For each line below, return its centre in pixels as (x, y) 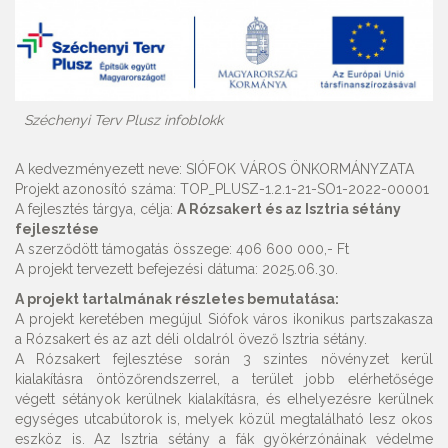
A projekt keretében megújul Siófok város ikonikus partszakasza (224, 319)
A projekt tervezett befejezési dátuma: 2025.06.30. (176, 269)
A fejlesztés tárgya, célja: (96, 209)
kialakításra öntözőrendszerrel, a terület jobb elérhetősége (224, 379)
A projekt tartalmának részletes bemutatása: (178, 299)
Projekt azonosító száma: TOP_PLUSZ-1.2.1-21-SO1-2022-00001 (222, 189)
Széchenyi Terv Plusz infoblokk (123, 120)
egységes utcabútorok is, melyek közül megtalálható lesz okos (224, 419)
